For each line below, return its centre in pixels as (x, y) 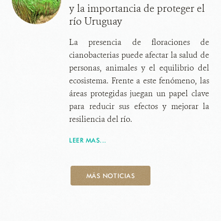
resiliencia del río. (101, 119)
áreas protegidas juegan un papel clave (139, 93)
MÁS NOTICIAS (110, 176)
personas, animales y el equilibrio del (139, 68)
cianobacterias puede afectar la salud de (139, 55)
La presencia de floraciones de (139, 42)
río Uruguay (96, 21)
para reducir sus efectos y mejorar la (139, 106)
